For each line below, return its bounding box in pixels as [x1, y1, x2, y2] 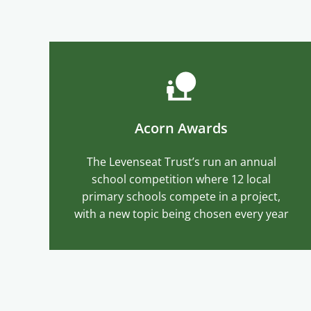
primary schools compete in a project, [82, 188, 281, 204]
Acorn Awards [135, 118, 228, 137]
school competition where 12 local [92, 171, 271, 187]
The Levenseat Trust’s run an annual [86, 153, 276, 169]
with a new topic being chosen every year [74, 205, 289, 221]
